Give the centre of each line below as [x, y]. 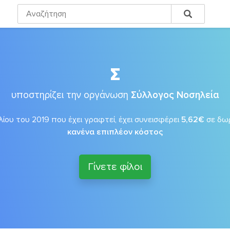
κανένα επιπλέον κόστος [115, 132]
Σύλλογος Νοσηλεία [175, 95]
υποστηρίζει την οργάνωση [71, 95]
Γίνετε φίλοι [115, 167]
